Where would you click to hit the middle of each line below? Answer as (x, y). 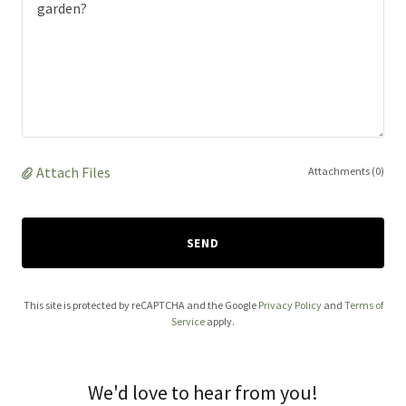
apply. (220, 322)
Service (188, 322)
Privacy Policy (290, 305)
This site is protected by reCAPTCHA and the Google (140, 305)
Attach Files (73, 172)
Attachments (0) (346, 171)
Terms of (363, 305)
